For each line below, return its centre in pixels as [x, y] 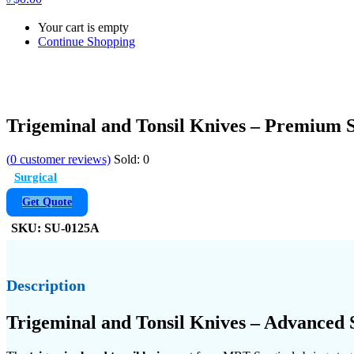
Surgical [36, 177]
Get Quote [47, 201]
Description [46, 286]
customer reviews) [64, 159]
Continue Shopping [87, 41]
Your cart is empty [83, 27]
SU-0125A [72, 228]
